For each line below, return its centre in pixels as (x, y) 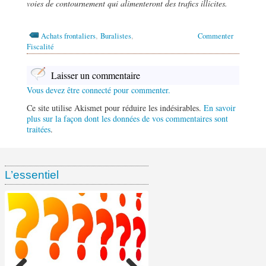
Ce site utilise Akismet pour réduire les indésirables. (115, 107)
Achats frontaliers (68, 36)
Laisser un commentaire (96, 75)
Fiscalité (40, 46)
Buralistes (116, 36)
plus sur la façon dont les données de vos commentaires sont (127, 118)
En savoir (220, 107)
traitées (39, 129)
